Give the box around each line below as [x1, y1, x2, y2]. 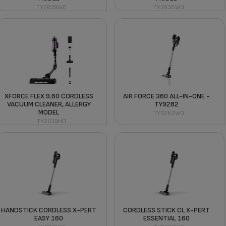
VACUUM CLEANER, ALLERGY [7, 99, 91, 108]
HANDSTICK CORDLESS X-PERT [1, 205, 97, 214]
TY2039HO [36, 117, 66, 125]
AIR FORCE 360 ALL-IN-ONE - [123, 91, 210, 100]
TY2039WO [36, 3, 67, 11]
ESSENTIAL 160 [143, 213, 190, 222]
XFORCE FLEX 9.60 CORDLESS [4, 91, 93, 100]
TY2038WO [153, 3, 185, 11]
